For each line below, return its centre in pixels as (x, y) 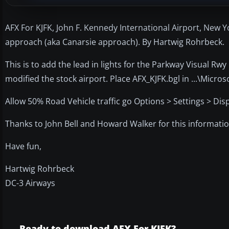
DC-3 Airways (30, 183)
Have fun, (23, 146)
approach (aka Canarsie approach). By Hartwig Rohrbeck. (115, 42)
